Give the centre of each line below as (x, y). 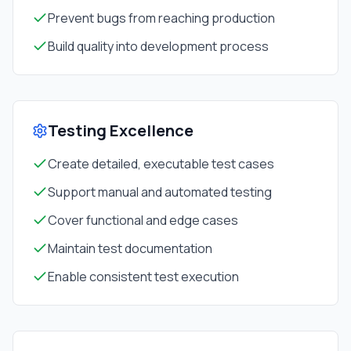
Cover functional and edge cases (143, 220)
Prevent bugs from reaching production (161, 18)
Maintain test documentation (130, 248)
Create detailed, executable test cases (161, 164)
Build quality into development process (158, 46)
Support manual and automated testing (160, 192)
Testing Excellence (121, 130)
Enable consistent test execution (143, 277)
